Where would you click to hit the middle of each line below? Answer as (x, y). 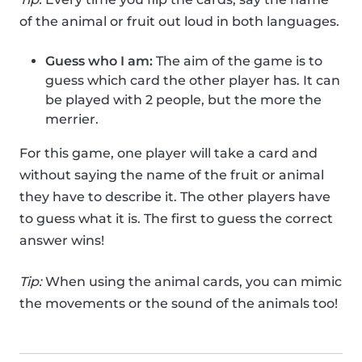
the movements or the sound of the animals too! (179, 304)
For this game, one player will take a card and (168, 154)
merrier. (72, 120)
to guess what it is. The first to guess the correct (176, 219)
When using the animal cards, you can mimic (192, 282)
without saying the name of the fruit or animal (172, 175)
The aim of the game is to (238, 61)
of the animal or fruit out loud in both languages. (179, 22)
